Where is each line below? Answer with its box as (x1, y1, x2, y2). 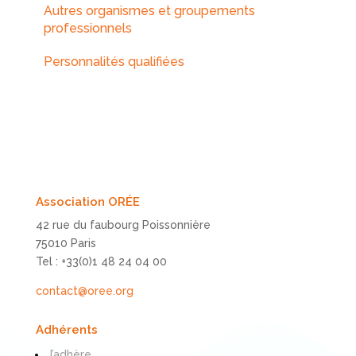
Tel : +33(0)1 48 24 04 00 (35, 254, 167, 268)
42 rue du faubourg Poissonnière (35, 218, 211, 231)
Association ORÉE (35, 194, 140, 209)
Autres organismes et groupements (43, 2, 255, 18)
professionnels (43, 20, 132, 36)
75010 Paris (35, 236, 96, 250)
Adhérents (35, 322, 98, 337)
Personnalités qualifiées (43, 53, 184, 69)
